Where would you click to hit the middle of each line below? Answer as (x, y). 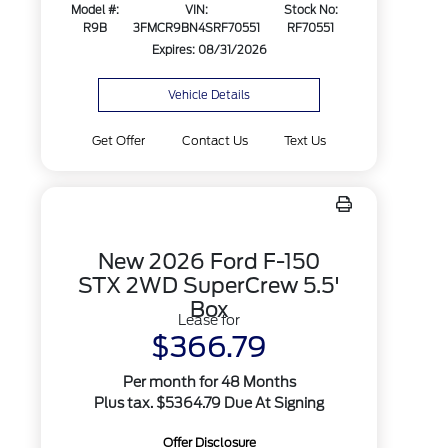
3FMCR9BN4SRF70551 (196, 28)
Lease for (209, 320)
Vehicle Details (209, 95)
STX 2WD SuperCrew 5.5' (209, 285)
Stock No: (310, 10)
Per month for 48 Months (209, 382)
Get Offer (119, 140)
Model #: (94, 10)
